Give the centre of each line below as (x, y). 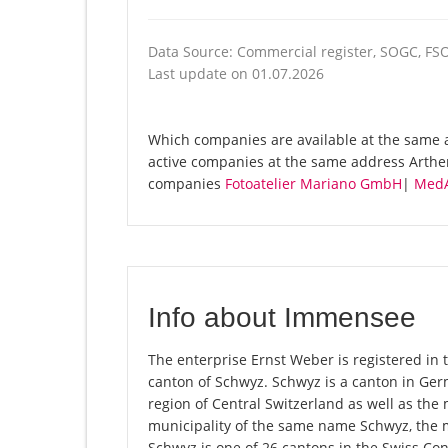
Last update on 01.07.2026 (236, 74)
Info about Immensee (282, 318)
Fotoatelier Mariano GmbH (313, 184)
